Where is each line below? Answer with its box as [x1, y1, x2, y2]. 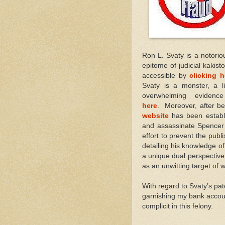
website [142, 111, 169, 120]
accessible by [142, 71, 190, 79]
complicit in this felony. [142, 202, 213, 210]
